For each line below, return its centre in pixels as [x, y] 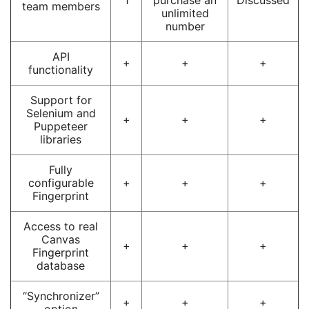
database [61, 265]
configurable [61, 182]
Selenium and [61, 113]
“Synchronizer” [61, 296]
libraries [61, 139]
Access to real [61, 226]
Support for [61, 100]
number [185, 26]
